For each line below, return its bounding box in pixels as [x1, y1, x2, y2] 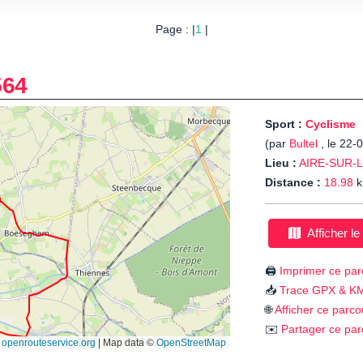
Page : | [155, 23, 195, 36]
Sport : [265, 117, 305, 131]
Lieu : [265, 156, 297, 170]
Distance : [265, 176, 321, 190]
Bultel [289, 137, 321, 151]
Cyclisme [305, 117, 356, 131]
